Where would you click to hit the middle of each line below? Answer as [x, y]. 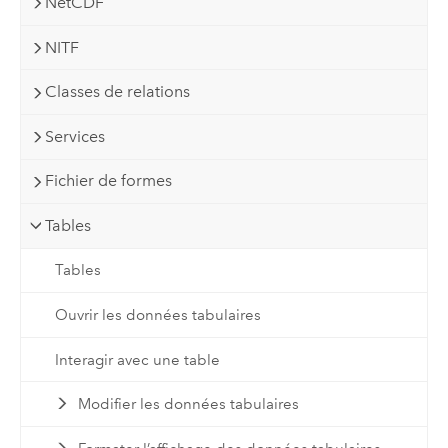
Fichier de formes [109, 181]
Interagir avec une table [137, 359]
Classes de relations [118, 92]
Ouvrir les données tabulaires [157, 314]
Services [75, 136]
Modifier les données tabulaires [189, 404]
